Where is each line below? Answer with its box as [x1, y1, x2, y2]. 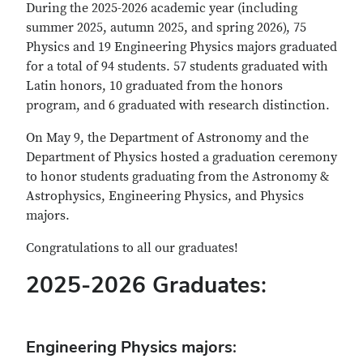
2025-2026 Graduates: [26, 270, 267, 299]
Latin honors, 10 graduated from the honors [26, 78, 283, 94]
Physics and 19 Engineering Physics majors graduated [26, 39, 337, 55]
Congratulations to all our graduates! [26, 240, 238, 256]
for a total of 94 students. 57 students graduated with [26, 58, 328, 75]
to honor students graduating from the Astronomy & [26, 169, 330, 185]
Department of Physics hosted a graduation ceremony [26, 149, 337, 165]
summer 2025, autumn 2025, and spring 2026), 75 [26, 19, 306, 36]
